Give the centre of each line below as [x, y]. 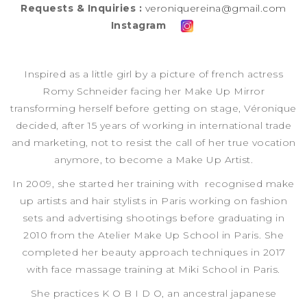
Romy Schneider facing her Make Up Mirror [153, 91]
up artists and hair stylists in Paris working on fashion [153, 201]
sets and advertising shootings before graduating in [153, 218]
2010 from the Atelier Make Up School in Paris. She [153, 235]
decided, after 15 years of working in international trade [153, 126]
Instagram [142, 26]
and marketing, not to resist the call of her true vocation [153, 143]
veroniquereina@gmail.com [216, 9]
